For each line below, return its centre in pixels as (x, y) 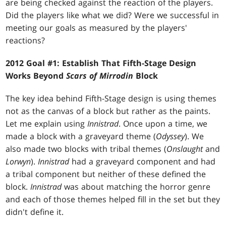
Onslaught (185, 149)
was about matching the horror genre (136, 187)
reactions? (25, 41)
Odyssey (171, 136)
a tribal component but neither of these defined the (106, 174)
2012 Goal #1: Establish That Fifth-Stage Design (101, 63)
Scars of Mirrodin (100, 76)
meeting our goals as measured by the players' (97, 28)
